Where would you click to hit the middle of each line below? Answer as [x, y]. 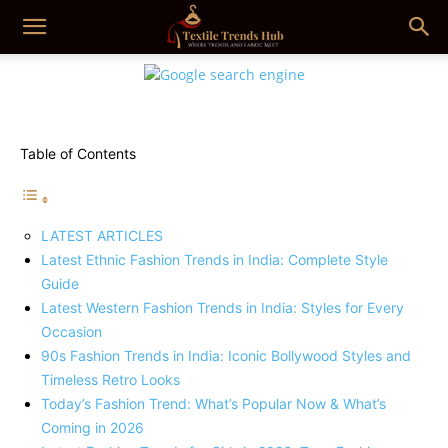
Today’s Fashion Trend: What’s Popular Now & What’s [213, 403]
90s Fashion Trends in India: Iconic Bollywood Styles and [226, 355]
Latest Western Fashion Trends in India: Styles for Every [222, 307]
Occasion [71, 331]
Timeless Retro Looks [110, 379]
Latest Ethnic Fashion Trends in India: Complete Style [214, 259]
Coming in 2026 [92, 427]
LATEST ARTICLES [102, 235]
